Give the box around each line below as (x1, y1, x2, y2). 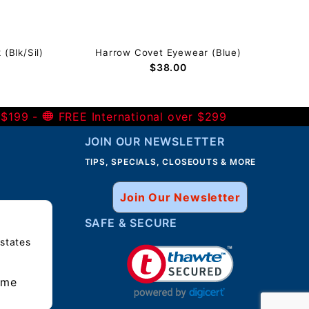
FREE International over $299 (54, 110, 228, 123)
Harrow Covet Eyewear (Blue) (95, 46, 241, 58)
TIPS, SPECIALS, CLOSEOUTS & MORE (84, 157, 257, 167)
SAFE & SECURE (84, 216, 178, 230)
